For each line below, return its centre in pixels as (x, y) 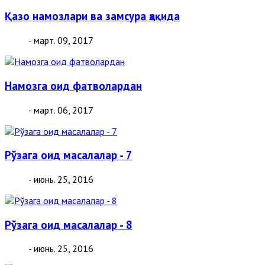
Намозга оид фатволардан (73, 85)
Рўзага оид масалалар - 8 (69, 224)
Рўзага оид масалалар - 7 (69, 155)
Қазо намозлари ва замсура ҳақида (92, 16)
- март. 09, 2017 (61, 41)
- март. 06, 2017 (61, 110)
